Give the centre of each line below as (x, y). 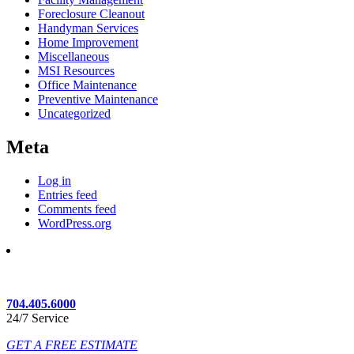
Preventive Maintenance (98, 99)
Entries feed (68, 194)
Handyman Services (88, 28)
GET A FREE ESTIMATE (72, 345)
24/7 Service (38, 318)
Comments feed (77, 209)
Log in (55, 180)
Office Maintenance (87, 85)
